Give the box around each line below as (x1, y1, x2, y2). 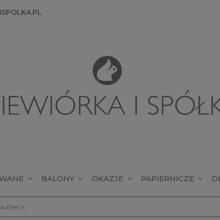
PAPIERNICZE (140, 174, 194, 184)
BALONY (41, 174, 74, 184)
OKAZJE (91, 174, 123, 184)
